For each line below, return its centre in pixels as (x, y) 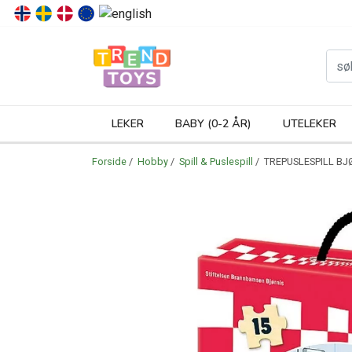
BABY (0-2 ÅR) (213, 124)
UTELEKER (310, 124)
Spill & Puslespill (216, 161)
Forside (109, 161)
